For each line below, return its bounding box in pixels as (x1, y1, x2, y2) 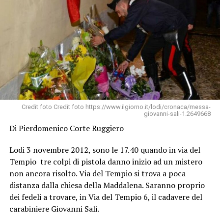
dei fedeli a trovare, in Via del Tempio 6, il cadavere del (9, 191, 202, 202)
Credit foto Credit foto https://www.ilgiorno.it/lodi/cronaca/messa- (22, 103, 211, 110)
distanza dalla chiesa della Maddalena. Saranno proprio (9, 179, 205, 191)
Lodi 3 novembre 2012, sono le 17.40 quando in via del (9, 144, 200, 155)
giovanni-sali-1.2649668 (144, 110, 211, 117)
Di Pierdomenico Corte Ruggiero (9, 122, 124, 134)
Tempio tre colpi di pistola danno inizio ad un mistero (9, 156, 202, 167)
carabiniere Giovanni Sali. (9, 203, 99, 214)
